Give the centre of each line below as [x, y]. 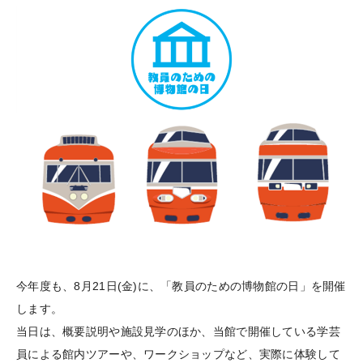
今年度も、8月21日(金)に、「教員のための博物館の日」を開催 [181, 286]
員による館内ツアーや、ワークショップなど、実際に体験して [178, 354]
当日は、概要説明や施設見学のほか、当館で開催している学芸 [178, 331]
